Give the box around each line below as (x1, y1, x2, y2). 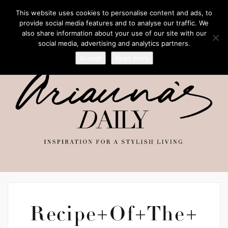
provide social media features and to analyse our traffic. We (19, 19, 209, 27)
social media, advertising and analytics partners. (38, 39, 190, 47)
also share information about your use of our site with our (21, 29, 207, 37)
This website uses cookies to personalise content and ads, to (16, 9, 212, 17)
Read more (115, 54, 149, 62)
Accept (79, 54, 102, 62)
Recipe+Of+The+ (30, 206, 198, 226)
